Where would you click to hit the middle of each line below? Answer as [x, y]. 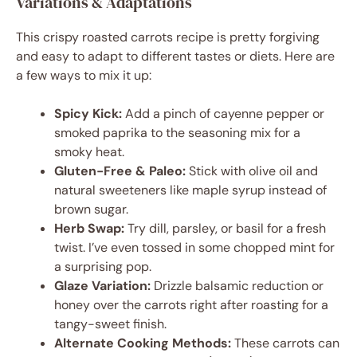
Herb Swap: [89, 229]
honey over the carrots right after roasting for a [191, 305]
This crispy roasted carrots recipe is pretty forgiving [168, 37]
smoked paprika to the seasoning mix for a [177, 133]
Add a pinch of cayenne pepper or [223, 114]
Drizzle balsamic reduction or [237, 286]
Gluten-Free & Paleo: [120, 171]
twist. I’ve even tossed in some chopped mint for [194, 248]
